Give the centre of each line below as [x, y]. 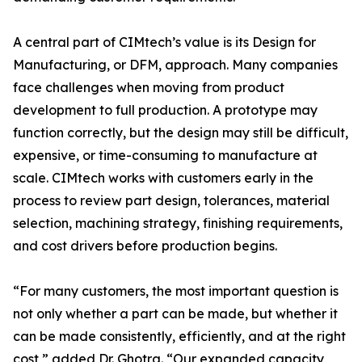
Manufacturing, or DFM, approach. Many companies [175, 65]
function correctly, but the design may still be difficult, [181, 133]
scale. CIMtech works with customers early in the [163, 178]
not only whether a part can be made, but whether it [175, 314]
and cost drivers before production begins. [145, 246]
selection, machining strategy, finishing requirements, [178, 223]
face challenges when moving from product [149, 88]
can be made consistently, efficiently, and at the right [179, 337]
